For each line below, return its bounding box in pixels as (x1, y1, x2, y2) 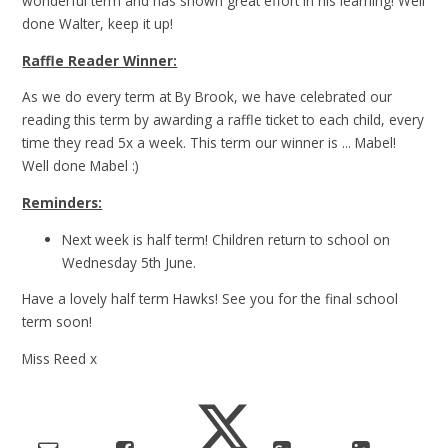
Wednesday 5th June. (62, 252, 201, 272)
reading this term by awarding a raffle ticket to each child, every (22, 110, 425, 130)
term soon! (22, 312, 93, 332)
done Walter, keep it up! (22, 14, 174, 34)
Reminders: (22, 193, 103, 212)
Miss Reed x (22, 348, 98, 368)
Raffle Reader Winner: (22, 50, 178, 70)
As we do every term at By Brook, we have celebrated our (22, 87, 393, 107)
